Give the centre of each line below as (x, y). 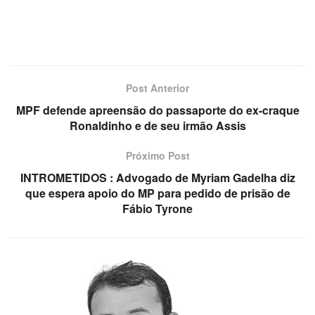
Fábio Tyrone (157, 209)
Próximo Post (157, 156)
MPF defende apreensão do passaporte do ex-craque (157, 110)
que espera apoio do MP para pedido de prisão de (157, 193)
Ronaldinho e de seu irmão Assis (157, 126)
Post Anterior (157, 88)
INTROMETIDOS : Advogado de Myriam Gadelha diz (157, 178)
